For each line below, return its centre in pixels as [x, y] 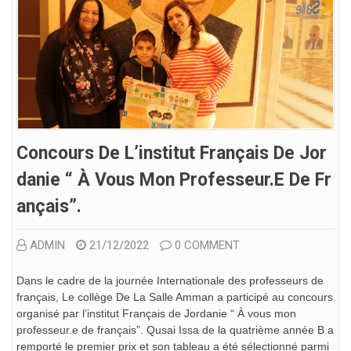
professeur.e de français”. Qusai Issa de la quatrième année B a [175, 329]
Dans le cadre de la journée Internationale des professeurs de [170, 280]
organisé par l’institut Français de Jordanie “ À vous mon [156, 313]
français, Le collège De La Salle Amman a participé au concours [175, 297]
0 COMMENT [207, 245]
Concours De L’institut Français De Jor [172, 153]
